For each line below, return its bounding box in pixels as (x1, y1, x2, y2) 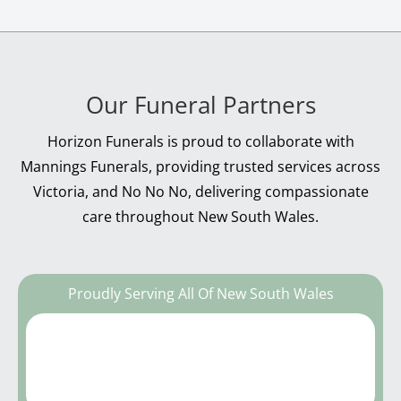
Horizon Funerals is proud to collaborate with (47, 132, 354, 152)
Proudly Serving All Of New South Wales (67, 284, 334, 304)
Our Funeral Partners (85, 89, 316, 122)
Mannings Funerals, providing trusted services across (21, 157, 380, 177)
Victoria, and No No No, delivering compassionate (32, 182, 369, 202)
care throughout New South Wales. (82, 207, 319, 227)
